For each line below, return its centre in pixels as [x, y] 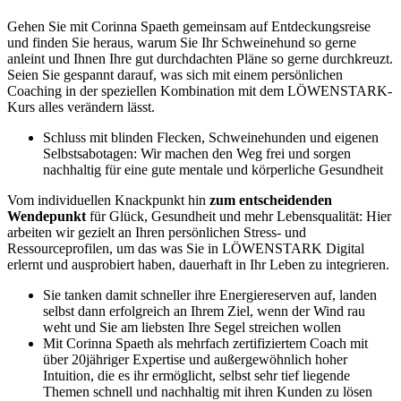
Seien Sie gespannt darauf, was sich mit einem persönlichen [175, 75]
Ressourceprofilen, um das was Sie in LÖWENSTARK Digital [186, 249]
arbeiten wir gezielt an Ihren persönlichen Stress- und [157, 233]
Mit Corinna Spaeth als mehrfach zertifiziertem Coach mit [205, 344]
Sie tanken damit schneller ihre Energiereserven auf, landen [210, 295]
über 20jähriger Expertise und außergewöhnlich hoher [195, 360]
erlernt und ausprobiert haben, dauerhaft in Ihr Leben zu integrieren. [198, 265]
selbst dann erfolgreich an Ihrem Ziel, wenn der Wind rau [204, 311]
